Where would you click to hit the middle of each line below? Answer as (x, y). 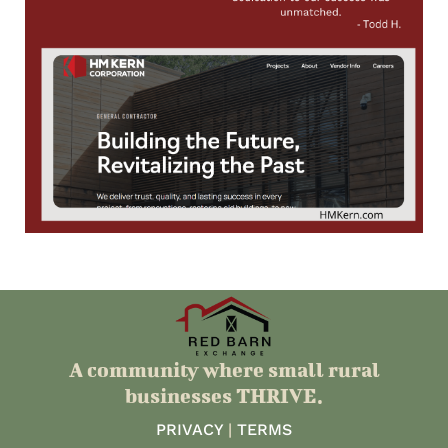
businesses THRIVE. (224, 396)
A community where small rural (224, 370)
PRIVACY (189, 430)
